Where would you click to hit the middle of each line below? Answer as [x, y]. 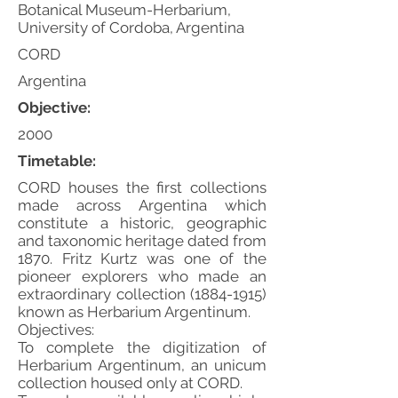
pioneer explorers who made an [142, 276]
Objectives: [56, 330]
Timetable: [57, 161]
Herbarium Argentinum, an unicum [142, 365]
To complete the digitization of [142, 347]
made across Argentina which [142, 205]
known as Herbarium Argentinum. [134, 312]
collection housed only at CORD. [130, 383]
